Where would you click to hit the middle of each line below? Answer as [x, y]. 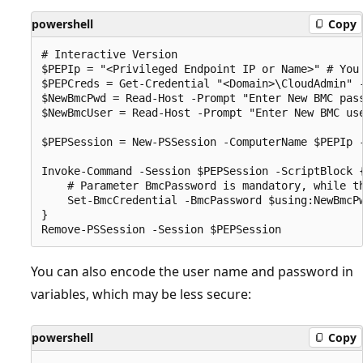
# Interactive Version [109, 54]
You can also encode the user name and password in [192, 271]
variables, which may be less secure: [141, 294]
